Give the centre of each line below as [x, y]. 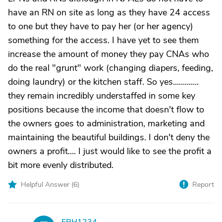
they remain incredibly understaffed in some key [102, 96]
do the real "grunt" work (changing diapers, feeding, [111, 68]
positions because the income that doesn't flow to [106, 110]
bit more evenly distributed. [61, 165]
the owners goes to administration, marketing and [106, 123]
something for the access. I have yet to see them [103, 40]
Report [203, 185]
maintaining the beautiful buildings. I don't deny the [109, 137]
